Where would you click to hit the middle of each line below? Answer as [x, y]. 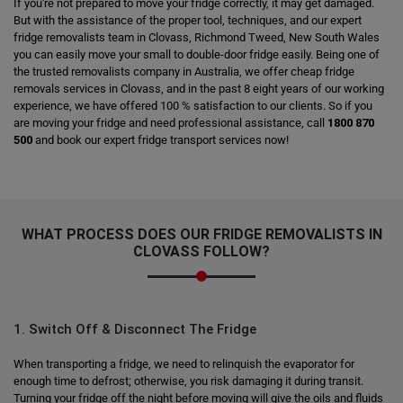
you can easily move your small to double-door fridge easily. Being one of [197, 54]
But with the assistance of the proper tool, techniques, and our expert [188, 20]
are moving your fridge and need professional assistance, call [170, 123]
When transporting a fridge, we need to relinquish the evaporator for [184, 364]
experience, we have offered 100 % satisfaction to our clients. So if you [193, 106]
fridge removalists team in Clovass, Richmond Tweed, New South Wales [197, 37]
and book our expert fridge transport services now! [161, 140]
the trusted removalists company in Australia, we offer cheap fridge [184, 72]
